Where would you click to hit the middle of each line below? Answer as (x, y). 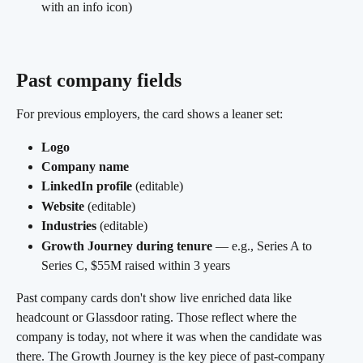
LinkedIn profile (87, 186)
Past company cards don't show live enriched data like (156, 297)
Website (63, 206)
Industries (69, 226)
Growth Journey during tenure (127, 246)
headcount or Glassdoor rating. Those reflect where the (158, 317)
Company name (85, 166)
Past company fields (99, 81)
